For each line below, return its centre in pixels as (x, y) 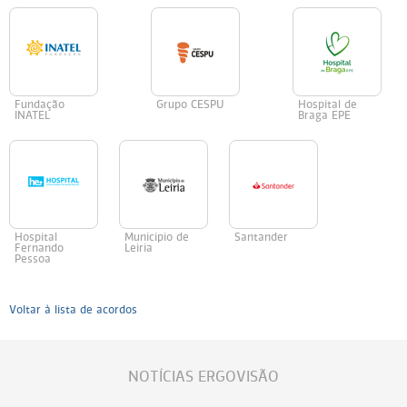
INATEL (32, 116)
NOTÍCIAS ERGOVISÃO (203, 378)
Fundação (40, 105)
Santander (261, 238)
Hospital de (328, 105)
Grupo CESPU (190, 105)
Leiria (139, 249)
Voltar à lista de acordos (73, 311)
